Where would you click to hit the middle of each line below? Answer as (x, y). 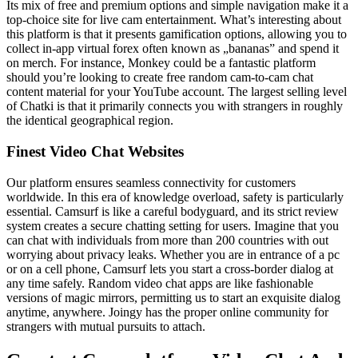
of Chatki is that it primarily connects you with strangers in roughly (175, 106)
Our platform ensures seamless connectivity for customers (151, 182)
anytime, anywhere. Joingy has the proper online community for (167, 312)
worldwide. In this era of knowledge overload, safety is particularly (175, 197)
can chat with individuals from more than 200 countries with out (167, 240)
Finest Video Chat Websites (95, 151)
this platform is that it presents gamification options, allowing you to (177, 34)
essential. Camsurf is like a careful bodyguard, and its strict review (173, 211)
